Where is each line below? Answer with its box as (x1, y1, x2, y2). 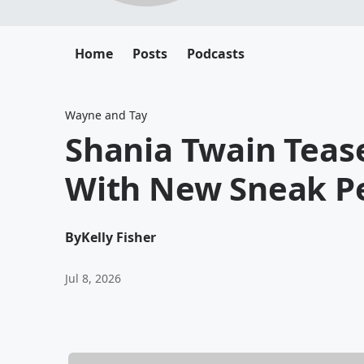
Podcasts (187, 45, 245, 63)
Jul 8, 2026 (65, 271, 121, 286)
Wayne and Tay (65, 107, 147, 123)
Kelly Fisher (81, 228, 156, 246)
